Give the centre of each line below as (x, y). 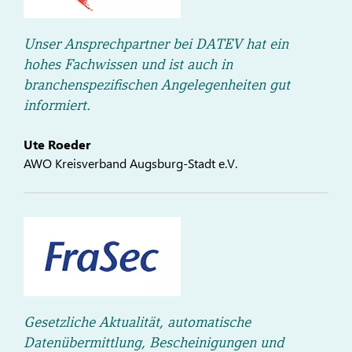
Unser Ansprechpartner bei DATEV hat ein (156, 43)
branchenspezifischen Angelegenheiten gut (157, 84)
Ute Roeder (57, 144)
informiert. (57, 104)
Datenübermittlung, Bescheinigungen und (154, 342)
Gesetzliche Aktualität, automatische (137, 321)
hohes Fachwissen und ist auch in (128, 64)
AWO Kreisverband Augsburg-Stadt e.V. (130, 163)
